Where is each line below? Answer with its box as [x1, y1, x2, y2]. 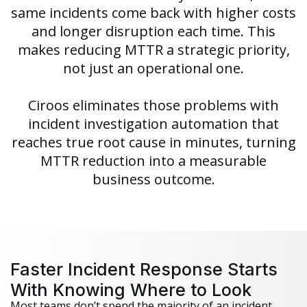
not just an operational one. [63, 59, 244, 78]
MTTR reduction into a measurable [40, 151, 267, 171]
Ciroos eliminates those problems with [28, 96, 279, 115]
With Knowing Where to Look [10, 280, 251, 301]
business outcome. [92, 170, 215, 189]
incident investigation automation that [28, 114, 279, 134]
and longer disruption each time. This [32, 22, 275, 41]
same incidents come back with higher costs [11, 3, 296, 23]
